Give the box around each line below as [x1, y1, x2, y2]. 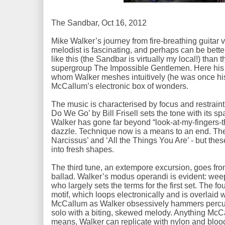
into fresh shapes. [51, 145, 120, 154]
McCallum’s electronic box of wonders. [51, 82, 190, 90]
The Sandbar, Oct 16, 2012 [51, 19, 149, 27]
